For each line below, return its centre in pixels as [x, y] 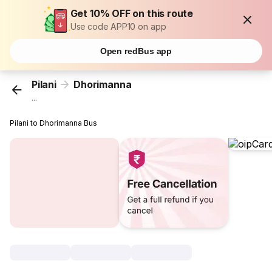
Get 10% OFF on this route [132, 13]
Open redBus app [136, 51]
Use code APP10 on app [118, 26]
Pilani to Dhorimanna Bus [54, 123]
